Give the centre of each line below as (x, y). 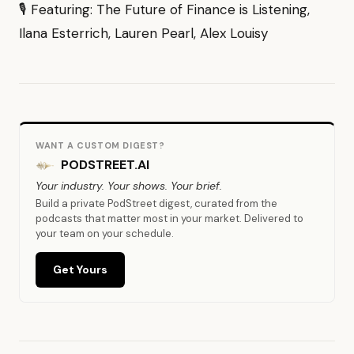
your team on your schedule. (105, 233)
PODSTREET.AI (105, 165)
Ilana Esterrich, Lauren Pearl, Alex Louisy (143, 33)
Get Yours (80, 269)
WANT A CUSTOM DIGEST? (100, 145)
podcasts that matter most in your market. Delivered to (169, 218)
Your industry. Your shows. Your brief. (129, 186)
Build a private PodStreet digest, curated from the (156, 203)
